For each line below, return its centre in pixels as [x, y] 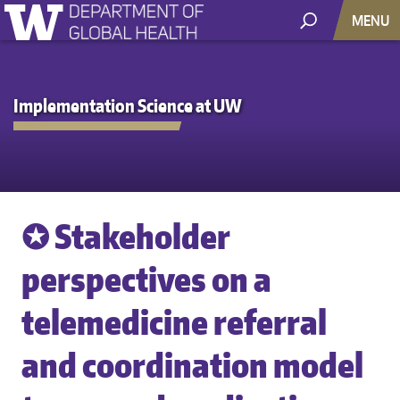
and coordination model [192, 364]
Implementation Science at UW [128, 106]
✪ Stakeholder [125, 236]
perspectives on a [146, 279]
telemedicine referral [174, 321]
